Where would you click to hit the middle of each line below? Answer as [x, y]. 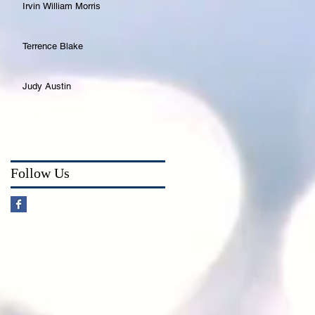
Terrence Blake [53, 46]
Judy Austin [47, 86]
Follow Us [40, 173]
